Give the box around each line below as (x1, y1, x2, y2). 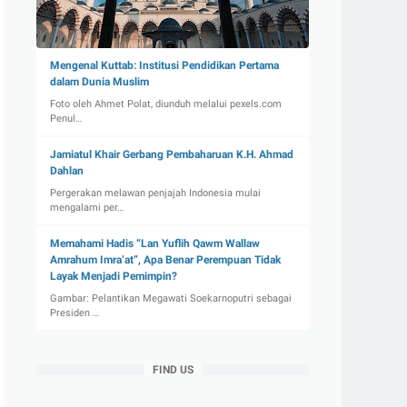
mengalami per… (50, 202, 124, 213)
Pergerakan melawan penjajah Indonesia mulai (50, 187, 261, 199)
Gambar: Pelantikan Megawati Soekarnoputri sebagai (50, 293, 292, 304)
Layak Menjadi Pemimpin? (50, 270, 177, 283)
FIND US (152, 363, 194, 376)
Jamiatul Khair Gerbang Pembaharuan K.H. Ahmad (50, 148, 293, 161)
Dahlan (50, 164, 84, 177)
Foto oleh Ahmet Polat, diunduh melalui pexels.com (50, 98, 282, 110)
